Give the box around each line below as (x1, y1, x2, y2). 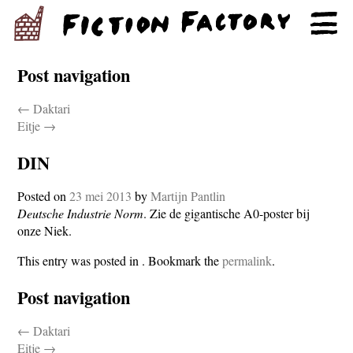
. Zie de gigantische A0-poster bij (143, 205, 310, 221)
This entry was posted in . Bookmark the (17, 252, 223, 269)
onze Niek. (17, 222, 72, 239)
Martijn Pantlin (150, 188, 226, 204)
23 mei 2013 (69, 188, 132, 204)
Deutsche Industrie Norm (17, 205, 144, 221)
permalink (222, 252, 273, 269)
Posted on (17, 188, 70, 204)
